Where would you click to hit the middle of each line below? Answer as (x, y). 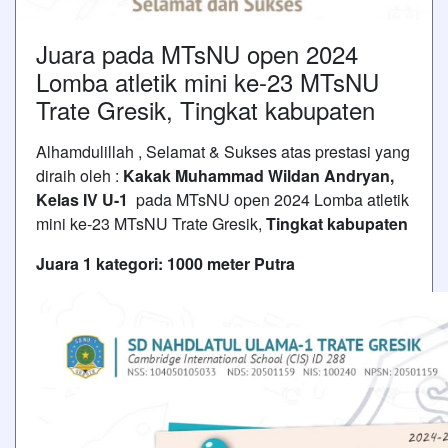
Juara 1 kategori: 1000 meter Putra (165, 263)
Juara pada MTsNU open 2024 (197, 53)
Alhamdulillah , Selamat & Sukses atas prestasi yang (223, 151)
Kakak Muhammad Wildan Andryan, (258, 175)
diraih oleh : (79, 175)
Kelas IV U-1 (82, 199)
